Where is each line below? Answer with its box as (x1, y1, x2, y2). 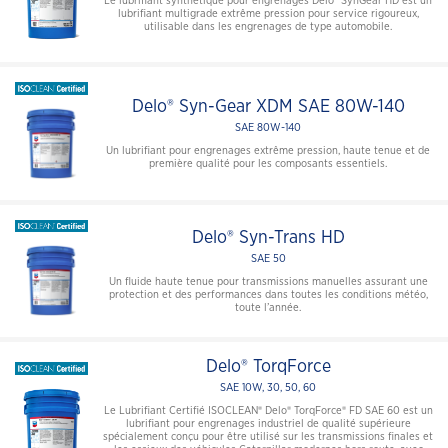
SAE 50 (250, 253, 286, 265)
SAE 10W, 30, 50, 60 (220, 382, 316, 394)
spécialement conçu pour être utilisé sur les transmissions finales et (103, 431, 433, 443)
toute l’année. (235, 302, 301, 314)
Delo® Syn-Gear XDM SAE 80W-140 (131, 98, 405, 117)
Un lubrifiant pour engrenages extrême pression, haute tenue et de (106, 145, 430, 157)
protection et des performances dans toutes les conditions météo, (108, 289, 428, 301)
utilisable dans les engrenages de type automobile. (144, 20, 392, 32)
